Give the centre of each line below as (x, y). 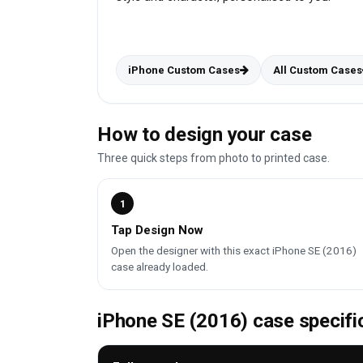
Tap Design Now (157, 231)
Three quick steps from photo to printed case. (214, 158)
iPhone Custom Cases (184, 70)
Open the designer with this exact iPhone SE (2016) (234, 251)
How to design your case (205, 135)
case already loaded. (160, 267)
